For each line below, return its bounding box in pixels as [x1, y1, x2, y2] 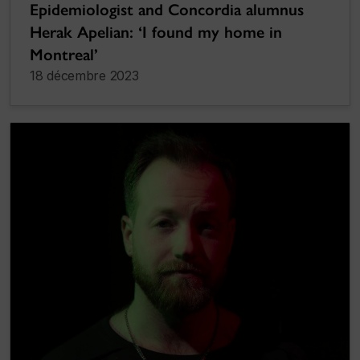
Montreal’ [30, 45, 98, 65]
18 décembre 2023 [30, 67, 139, 84]
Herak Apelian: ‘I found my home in [30, 22, 282, 43]
